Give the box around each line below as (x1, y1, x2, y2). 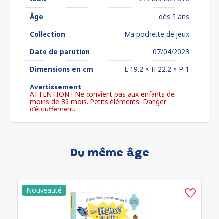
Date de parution (30, 47, 90, 56)
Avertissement (30, 82, 81, 91)
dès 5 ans (159, 12, 189, 21)
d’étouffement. (30, 104, 75, 113)
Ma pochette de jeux (124, 29, 189, 39)
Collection (30, 29, 65, 39)
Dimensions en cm (30, 65, 93, 74)
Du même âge (70, 148, 149, 159)
